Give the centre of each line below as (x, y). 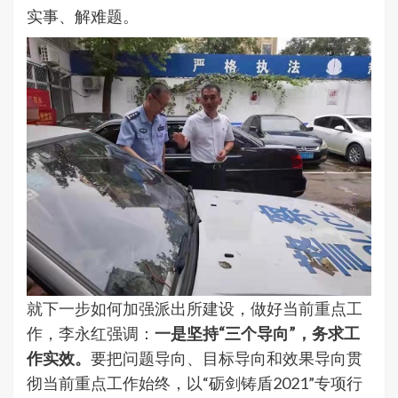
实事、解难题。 (83, 16)
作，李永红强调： (91, 333)
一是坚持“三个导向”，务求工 (257, 333)
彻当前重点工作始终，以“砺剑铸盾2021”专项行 (195, 382)
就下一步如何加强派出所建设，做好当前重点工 (195, 308)
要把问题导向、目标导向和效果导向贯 (227, 358)
